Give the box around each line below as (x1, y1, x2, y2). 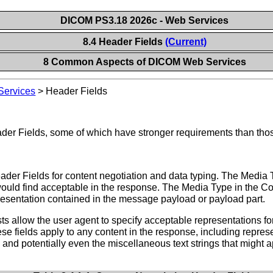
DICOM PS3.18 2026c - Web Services (60, 15, 229, 26)
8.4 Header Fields (82, 37, 165, 47)
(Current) (165, 37, 207, 47)
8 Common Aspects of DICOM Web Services (43, 57, 247, 67)
